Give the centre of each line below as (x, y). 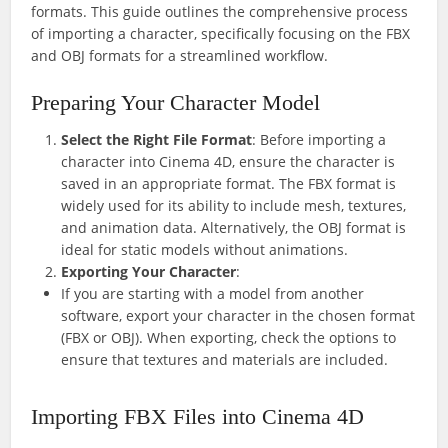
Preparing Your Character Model (176, 102)
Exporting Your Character (149, 271)
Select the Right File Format (157, 139)
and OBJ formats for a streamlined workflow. (180, 55)
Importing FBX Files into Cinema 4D (198, 416)
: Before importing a (319, 139)
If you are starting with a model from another (213, 293)
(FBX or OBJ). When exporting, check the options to (229, 337)
